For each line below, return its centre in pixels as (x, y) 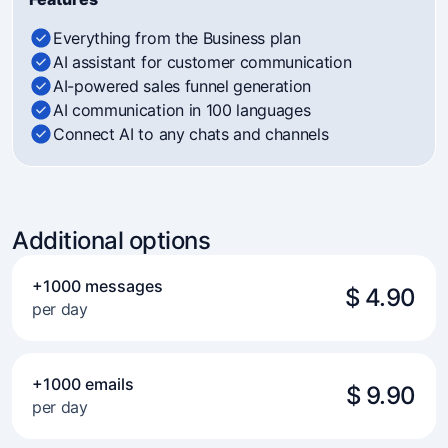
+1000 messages (97, 286)
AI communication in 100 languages (182, 110)
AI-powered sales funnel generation (182, 86)
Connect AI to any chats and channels (191, 134)
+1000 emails (83, 384)
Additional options (111, 240)
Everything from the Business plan (177, 38)
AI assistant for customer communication (202, 62)
